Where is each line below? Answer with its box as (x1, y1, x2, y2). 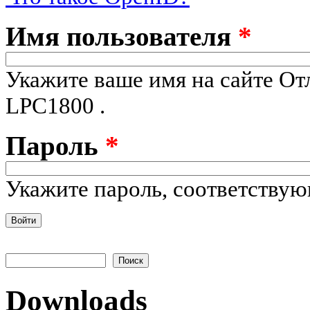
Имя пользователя (6, 21, 238, 51)
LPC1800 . (6, 92, 105, 118)
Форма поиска (6, 252, 114, 271)
